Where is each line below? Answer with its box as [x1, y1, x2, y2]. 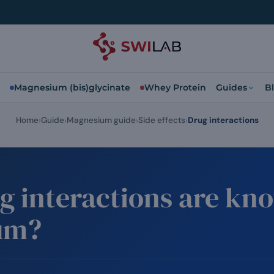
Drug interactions [187, 115, 259, 125]
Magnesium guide [66, 115, 136, 125]
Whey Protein [144, 83, 206, 92]
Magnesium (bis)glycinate [14, 83, 130, 92]
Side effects [138, 115, 185, 125]
